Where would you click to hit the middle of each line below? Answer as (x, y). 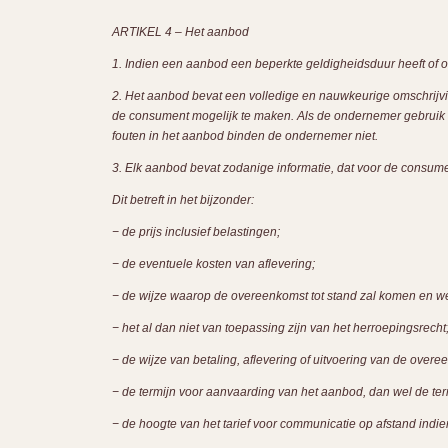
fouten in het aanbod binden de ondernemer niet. (245, 136)
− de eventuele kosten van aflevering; (213, 264)
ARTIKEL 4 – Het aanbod (180, 32)
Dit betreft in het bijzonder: (183, 200)
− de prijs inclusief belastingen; (196, 232)
